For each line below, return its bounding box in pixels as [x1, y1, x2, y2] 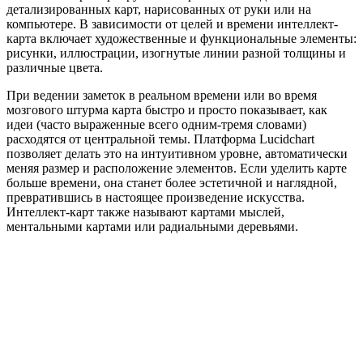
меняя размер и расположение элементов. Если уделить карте [6, 160, 347, 175]
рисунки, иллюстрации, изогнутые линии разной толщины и [6, 45, 346, 60]
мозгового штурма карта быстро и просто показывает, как [6, 102, 327, 117]
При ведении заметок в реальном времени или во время [6, 88, 317, 102]
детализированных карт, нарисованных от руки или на [6, 2, 311, 16]
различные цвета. [6, 60, 103, 75]
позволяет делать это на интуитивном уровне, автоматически [6, 146, 348, 160]
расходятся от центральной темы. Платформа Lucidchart [6, 131, 314, 146]
